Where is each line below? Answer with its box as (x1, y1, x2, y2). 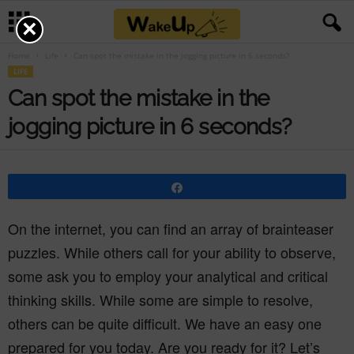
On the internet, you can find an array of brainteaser (8, 218, 333, 239)
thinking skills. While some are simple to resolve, (8, 289, 313, 310)
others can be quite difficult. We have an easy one (8, 313, 322, 333)
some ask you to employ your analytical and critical (8, 265, 328, 286)
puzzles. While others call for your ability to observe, (8, 242, 336, 262)
